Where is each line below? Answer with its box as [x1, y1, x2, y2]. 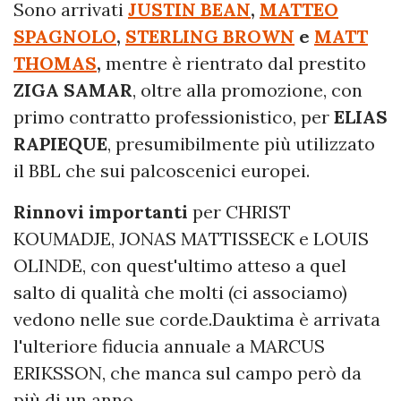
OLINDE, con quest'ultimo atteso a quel [13, 254, 346, 277]
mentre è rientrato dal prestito [101, 52, 366, 74]
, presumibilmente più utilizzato [107, 132, 375, 155]
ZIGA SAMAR [13, 79, 132, 101]
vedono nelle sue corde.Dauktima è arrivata [13, 308, 380, 330]
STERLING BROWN [125, 25, 294, 47]
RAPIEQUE [13, 132, 107, 155]
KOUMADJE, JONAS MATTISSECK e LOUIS [13, 227, 369, 250]
